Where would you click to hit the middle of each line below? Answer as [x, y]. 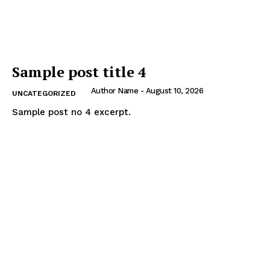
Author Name [114, 90]
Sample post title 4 [79, 71]
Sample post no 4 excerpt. [71, 112]
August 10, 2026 [174, 90]
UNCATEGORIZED [44, 93]
